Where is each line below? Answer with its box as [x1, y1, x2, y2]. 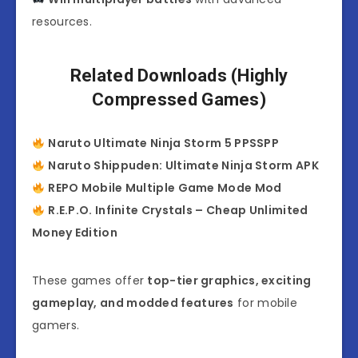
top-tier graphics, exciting [147, 272, 312, 289]
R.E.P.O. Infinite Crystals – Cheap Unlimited [48, 202, 308, 219]
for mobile [233, 295, 298, 312]
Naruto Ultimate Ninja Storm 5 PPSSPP [48, 135, 280, 152]
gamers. [32, 317, 80, 334]
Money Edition [32, 225, 117, 241]
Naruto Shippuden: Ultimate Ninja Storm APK [48, 157, 319, 174]
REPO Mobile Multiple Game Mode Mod [48, 180, 282, 197]
